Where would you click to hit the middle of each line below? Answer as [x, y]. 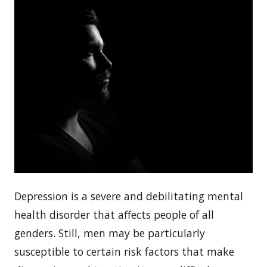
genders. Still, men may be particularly [110, 233]
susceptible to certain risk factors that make [124, 251]
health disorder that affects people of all [114, 214]
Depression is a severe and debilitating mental [129, 196]
